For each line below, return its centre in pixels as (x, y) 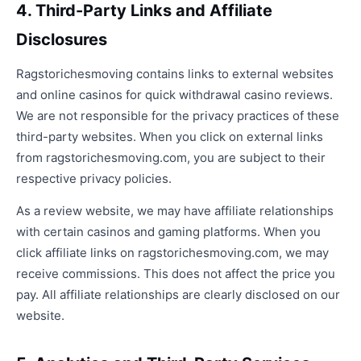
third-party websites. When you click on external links (170, 137)
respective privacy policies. (94, 178)
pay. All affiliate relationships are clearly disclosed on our (178, 295)
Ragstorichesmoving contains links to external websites (175, 74)
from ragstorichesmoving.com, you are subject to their (171, 158)
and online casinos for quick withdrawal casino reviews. (174, 95)
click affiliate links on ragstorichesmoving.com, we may (172, 253)
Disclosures (62, 39)
